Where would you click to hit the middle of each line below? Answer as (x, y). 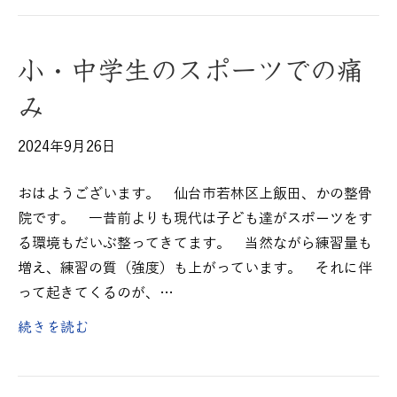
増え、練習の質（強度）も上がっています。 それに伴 (195, 269)
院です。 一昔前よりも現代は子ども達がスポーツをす (195, 219)
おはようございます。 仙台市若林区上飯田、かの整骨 (195, 194)
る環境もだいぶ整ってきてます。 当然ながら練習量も (195, 244)
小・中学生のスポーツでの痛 (191, 70)
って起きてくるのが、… (96, 293)
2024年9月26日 (67, 147)
